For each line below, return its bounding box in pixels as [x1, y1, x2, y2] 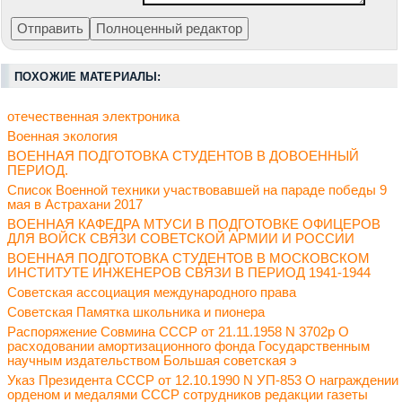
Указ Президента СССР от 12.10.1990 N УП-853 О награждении [7, 372, 398, 388]
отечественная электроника [7, 109, 179, 124]
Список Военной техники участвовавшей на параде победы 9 [7, 182, 387, 197]
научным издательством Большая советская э [7, 353, 297, 368]
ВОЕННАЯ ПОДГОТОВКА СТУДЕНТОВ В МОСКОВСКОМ [7, 250, 370, 266]
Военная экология [7, 128, 118, 144]
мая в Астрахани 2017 [7, 197, 143, 212]
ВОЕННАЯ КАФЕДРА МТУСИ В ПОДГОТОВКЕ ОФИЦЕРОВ [7, 216, 380, 232]
